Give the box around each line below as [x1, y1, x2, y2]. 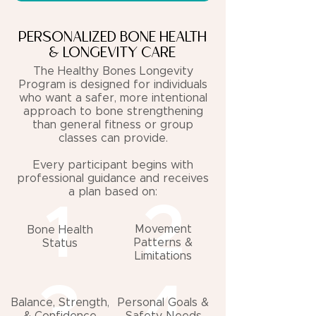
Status [42, 238, 78, 249]
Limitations [135, 250, 192, 262]
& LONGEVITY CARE [49, 44, 176, 62]
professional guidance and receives [17, 173, 209, 184]
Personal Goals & [118, 297, 209, 308]
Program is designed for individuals [18, 79, 207, 90]
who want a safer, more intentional [18, 92, 207, 104]
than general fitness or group [32, 119, 193, 130]
